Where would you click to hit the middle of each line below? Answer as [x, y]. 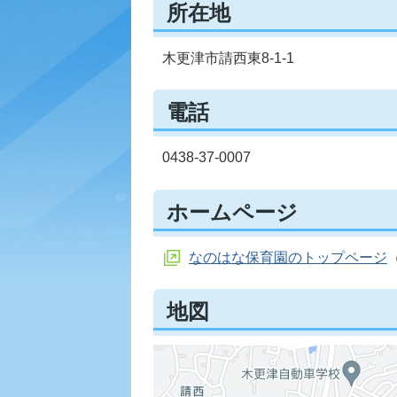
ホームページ [232, 212]
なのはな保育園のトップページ [288, 257]
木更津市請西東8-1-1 [228, 58]
